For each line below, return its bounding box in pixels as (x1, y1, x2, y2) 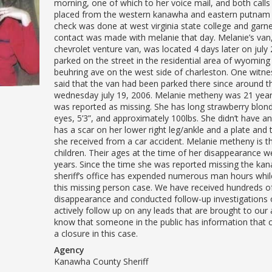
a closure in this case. (54, 227, 138, 239)
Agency (54, 243, 84, 256)
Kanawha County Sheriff (54, 255, 148, 267)
